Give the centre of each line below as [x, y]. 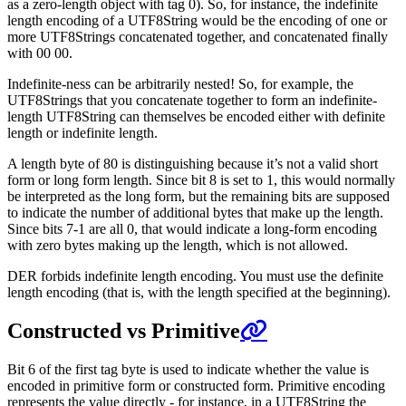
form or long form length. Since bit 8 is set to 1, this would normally [201, 179]
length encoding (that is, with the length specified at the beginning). [199, 292]
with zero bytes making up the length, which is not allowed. [178, 245]
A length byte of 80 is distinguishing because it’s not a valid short [193, 163]
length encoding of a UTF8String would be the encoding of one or [197, 20]
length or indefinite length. [82, 132]
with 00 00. [40, 53]
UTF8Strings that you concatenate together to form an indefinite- [192, 100]
